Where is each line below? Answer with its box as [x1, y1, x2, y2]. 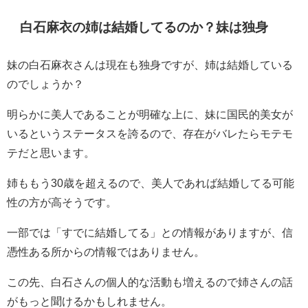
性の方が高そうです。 [7, 197, 117, 208]
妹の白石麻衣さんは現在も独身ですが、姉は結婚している [7, 59, 293, 71]
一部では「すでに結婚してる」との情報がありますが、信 [7, 227, 293, 239]
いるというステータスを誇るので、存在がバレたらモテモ [7, 128, 293, 140]
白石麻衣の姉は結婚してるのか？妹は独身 [20, 21, 269, 34]
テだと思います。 [7, 147, 95, 159]
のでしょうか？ [7, 78, 84, 90]
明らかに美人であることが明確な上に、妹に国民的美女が [7, 109, 293, 120]
